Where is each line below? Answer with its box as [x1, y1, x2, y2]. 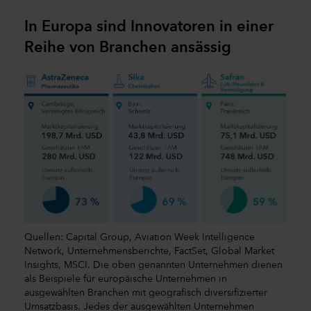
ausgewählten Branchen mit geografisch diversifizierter [24, 287, 267, 298]
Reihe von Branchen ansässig [24, 40, 231, 56]
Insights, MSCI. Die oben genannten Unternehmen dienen [24, 260, 283, 270]
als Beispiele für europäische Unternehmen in [24, 274, 227, 284]
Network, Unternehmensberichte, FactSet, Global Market [24, 246, 274, 256]
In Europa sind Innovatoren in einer [24, 19, 274, 35]
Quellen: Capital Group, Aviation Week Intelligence [24, 232, 255, 242]
